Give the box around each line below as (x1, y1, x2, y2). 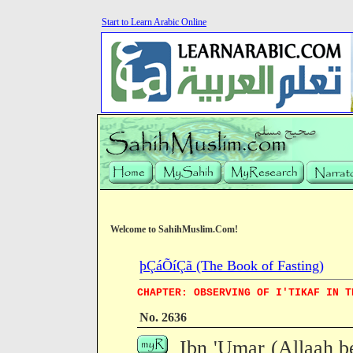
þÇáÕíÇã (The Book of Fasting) (139, 258, 324, 273)
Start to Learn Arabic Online (102, 17, 206, 28)
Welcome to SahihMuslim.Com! (110, 224, 238, 235)
